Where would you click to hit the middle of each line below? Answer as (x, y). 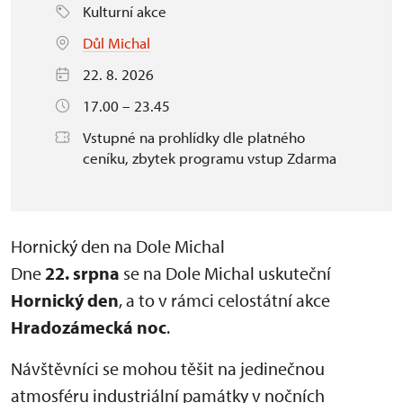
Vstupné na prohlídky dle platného (194, 137)
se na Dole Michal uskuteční (225, 273)
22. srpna (82, 273)
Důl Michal (116, 43)
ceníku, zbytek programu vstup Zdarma (210, 158)
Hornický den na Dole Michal (118, 246)
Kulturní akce (125, 11)
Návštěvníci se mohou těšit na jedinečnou (168, 368)
